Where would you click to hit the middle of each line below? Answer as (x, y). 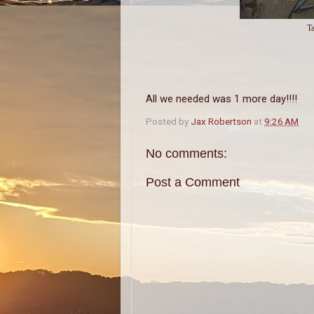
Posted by (168, 121)
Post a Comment (193, 183)
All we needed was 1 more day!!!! (221, 99)
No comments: (186, 153)
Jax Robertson (221, 121)
